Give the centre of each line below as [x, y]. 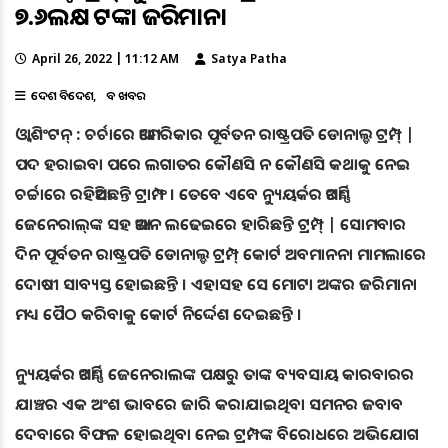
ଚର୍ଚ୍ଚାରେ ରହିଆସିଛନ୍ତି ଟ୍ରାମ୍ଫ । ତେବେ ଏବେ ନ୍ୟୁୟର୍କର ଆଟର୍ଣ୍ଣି [183, 194]
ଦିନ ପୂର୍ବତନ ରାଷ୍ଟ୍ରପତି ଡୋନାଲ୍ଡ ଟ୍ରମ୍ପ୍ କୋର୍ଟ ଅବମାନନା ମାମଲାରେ [220, 254]
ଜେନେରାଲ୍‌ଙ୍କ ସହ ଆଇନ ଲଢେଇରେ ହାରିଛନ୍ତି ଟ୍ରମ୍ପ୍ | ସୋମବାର [210, 224]
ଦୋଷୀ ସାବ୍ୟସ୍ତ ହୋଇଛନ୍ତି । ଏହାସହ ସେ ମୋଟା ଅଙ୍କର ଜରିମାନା [216, 284]
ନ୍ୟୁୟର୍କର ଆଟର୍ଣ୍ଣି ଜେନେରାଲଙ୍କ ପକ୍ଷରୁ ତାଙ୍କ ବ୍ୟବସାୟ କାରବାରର [214, 374]
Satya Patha [249, 58]
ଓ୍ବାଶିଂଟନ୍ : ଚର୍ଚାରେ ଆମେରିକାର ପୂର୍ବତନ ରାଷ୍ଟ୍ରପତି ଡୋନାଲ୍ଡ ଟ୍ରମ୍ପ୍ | [214, 134]
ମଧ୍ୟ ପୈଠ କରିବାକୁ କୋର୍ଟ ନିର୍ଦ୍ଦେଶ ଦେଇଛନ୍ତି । [158, 314]
